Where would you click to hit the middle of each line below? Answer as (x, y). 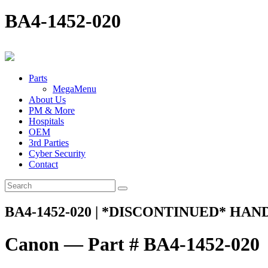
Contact (43, 165)
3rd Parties (49, 143)
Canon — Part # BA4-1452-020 (132, 244)
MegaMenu (74, 89)
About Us (47, 100)
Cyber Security (57, 154)
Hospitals (46, 121)
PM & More (52, 111)
